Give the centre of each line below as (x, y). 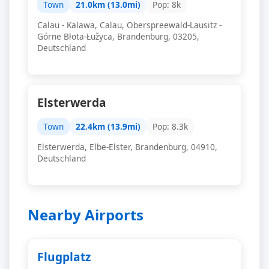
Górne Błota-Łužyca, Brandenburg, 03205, (118, 36)
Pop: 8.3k (170, 126)
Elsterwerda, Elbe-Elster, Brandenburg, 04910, (127, 147)
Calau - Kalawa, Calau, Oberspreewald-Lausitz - (129, 25)
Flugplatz (64, 257)
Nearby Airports (86, 215)
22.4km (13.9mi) (108, 126)
